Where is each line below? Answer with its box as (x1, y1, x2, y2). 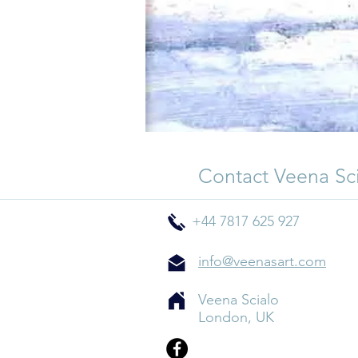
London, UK (198, 308, 274, 327)
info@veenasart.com (198, 253, 326, 271)
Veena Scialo (198, 291, 279, 309)
